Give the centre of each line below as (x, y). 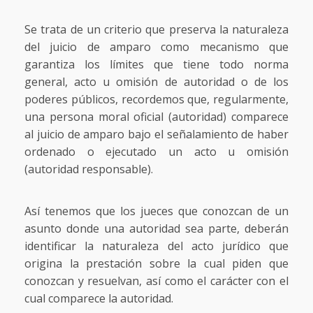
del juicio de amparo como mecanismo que (156, 46)
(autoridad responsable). (89, 169)
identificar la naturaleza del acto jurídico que (156, 246)
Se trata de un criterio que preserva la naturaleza (156, 29)
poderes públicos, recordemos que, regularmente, (156, 99)
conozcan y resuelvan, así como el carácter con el (156, 281)
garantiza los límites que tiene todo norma (156, 64)
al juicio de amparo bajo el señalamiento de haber (156, 134)
